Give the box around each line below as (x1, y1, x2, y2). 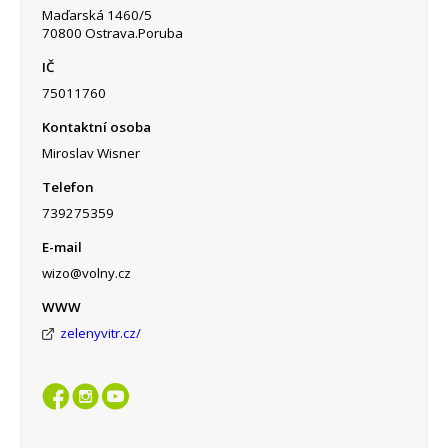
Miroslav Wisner (41, 143, 140, 162)
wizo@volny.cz (41, 263, 131, 282)
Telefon (41, 177, 94, 196)
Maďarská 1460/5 (41, 5, 152, 24)
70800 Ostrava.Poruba (41, 23, 183, 42)
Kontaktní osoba (41, 117, 151, 136)
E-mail (41, 237, 82, 256)
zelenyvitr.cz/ (59, 323, 141, 342)
